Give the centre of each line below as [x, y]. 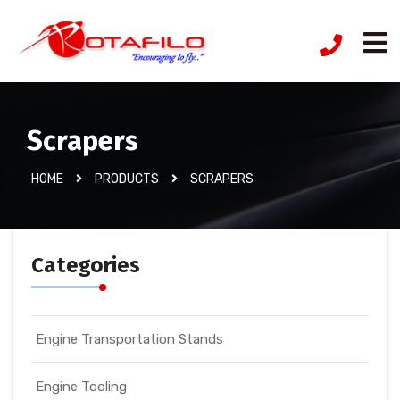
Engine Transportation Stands [129, 339]
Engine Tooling [81, 387]
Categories [86, 265]
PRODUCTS [127, 179]
